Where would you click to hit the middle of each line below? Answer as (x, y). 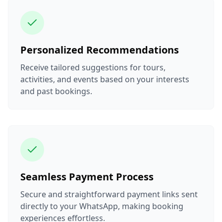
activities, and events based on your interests (105, 79)
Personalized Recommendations (100, 50)
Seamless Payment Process (87, 176)
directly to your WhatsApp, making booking (102, 206)
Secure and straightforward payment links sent (109, 194)
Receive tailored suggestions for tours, (93, 67)
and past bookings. (56, 91)
